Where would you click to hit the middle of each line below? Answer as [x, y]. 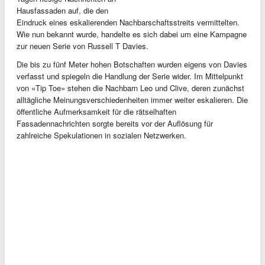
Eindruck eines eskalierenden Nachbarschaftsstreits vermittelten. [128, 22]
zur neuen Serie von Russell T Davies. [83, 46]
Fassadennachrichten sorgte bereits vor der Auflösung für [115, 123]
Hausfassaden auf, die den [62, 10]
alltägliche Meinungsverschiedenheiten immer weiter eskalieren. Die [132, 99]
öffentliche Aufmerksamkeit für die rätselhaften [96, 111]
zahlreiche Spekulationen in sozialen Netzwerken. [101, 135]
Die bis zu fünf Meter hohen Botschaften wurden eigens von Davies [132, 64]
